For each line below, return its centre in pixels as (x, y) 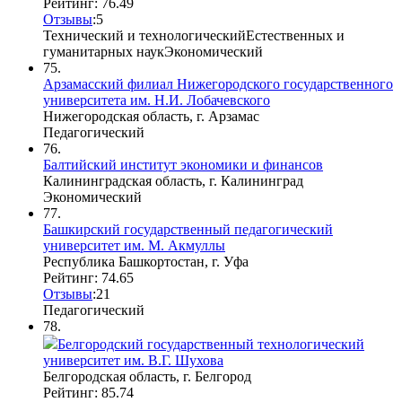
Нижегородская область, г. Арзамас (151, 116)
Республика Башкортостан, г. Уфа (146, 261)
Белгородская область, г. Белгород (147, 376)
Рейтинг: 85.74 (88, 392)
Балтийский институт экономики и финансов (183, 164)
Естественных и (295, 35)
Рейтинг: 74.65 (88, 277)
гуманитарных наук (104, 51)
